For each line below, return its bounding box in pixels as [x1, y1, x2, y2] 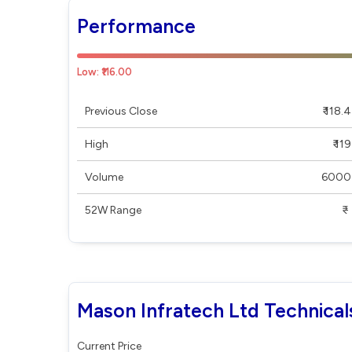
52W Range [85, 203, 141, 217]
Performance [77, 14, 196, 38]
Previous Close [85, 104, 157, 118]
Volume [85, 170, 123, 184]
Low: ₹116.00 [77, 66, 132, 78]
